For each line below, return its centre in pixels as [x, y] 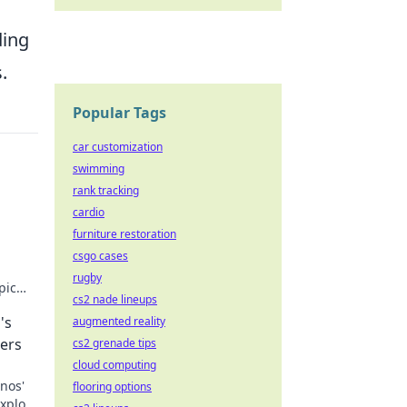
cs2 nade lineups [115, 299]
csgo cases [100, 256]
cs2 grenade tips [114, 343]
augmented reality [119, 321]
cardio [89, 212]
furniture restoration [124, 234]
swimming [99, 169]
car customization [118, 147]
